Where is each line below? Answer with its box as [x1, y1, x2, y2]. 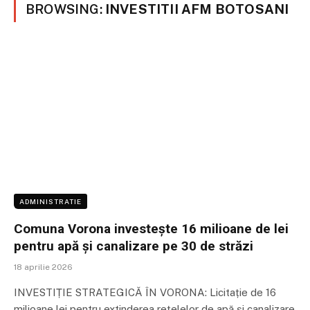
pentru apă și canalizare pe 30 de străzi [14, 237, 253, 254]
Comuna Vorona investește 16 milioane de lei [14, 220, 289, 237]
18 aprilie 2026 [14, 262, 73, 272]
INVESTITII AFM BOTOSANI [104, 1, 289, 17]
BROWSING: [26, 1, 105, 17]
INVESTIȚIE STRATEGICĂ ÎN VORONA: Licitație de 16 [14, 286, 276, 298]
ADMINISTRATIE [19, 197, 82, 206]
